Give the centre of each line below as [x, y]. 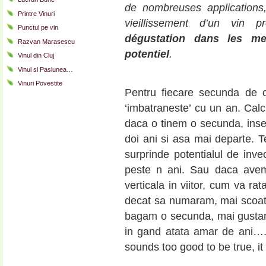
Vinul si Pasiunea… [45, 69]
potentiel [147, 54]
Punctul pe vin [38, 28]
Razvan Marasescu [46, 41]
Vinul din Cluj [36, 56]
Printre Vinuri [36, 13]
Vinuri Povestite [40, 83]
